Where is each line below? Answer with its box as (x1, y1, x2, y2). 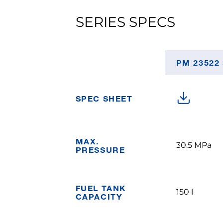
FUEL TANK (75, 183, 126, 193)
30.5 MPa (176, 140, 212, 150)
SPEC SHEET (75, 94, 133, 103)
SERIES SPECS (75, 13, 175, 30)
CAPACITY (75, 192, 123, 201)
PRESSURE (75, 145, 125, 154)
